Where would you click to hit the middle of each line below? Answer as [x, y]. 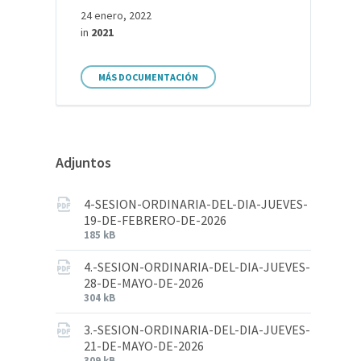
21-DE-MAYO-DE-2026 [144, 346]
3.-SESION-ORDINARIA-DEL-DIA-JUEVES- [197, 330]
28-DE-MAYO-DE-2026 [144, 283]
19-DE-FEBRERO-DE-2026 [156, 220]
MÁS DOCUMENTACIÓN [149, 77]
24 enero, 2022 [116, 15]
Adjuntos [84, 162]
